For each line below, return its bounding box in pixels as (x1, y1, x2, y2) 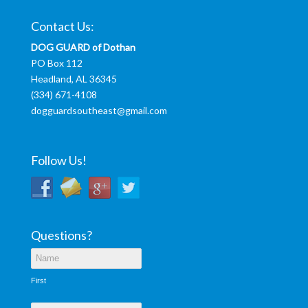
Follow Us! (30, 152, 87, 168)
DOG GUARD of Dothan (30, 41, 135, 54)
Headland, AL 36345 (30, 73, 117, 85)
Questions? (30, 227, 92, 243)
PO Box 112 (30, 57, 82, 69)
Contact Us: (30, 19, 94, 34)
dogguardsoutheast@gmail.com (30, 104, 167, 117)
